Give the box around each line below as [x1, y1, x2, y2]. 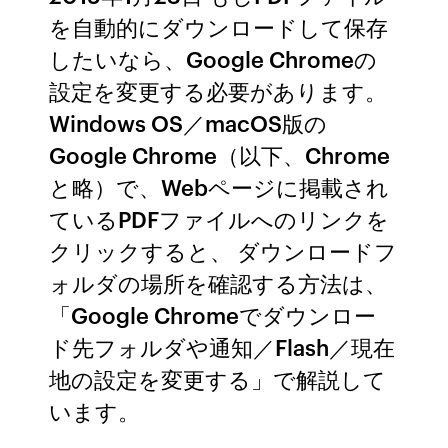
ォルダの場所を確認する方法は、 [49, 267, 388, 298]
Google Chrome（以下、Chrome [49, 139, 391, 170]
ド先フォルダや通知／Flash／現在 [49, 331, 396, 362]
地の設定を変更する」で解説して [49, 363, 387, 394]
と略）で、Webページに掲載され [49, 171, 390, 202]
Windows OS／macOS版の [49, 107, 328, 138]
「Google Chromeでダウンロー [49, 299, 377, 330]
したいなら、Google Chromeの [49, 43, 378, 74]
